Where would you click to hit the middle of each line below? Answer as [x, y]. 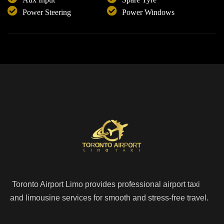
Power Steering [47, 12]
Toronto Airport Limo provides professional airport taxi [105, 184]
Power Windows [148, 12]
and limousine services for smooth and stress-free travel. [109, 198]
